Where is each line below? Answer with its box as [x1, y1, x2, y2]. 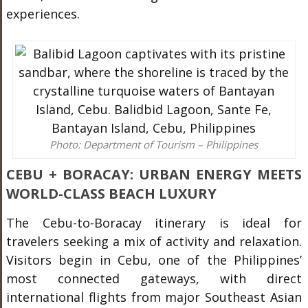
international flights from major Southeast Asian [5, 289, 302, 305]
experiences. [5, 5, 80, 22]
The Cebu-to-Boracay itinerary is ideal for [5, 214, 302, 231]
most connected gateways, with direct [5, 270, 302, 287]
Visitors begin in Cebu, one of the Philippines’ [5, 252, 302, 268]
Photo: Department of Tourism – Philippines [49, 137, 258, 151]
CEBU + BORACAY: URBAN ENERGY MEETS [5, 165, 302, 184]
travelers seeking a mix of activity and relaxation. [5, 233, 302, 250]
